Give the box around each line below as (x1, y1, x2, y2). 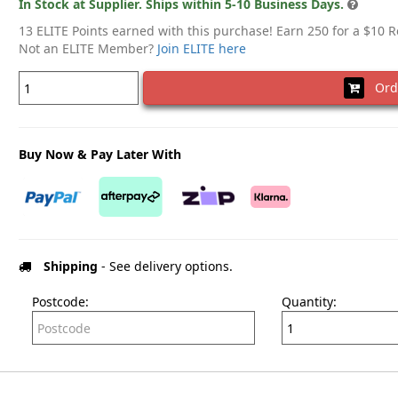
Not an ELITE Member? (18, 40, 157, 58)
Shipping (43, 258, 98, 275)
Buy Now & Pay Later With (18, 146, 181, 163)
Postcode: (31, 293, 89, 311)
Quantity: (281, 293, 337, 311)
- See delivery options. (97, 258, 233, 275)
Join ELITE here (156, 40, 246, 58)
